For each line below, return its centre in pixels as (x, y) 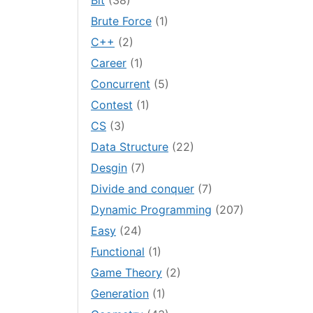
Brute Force (122, 21)
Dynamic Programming (152, 210)
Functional (118, 252)
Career (109, 63)
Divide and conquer (143, 189)
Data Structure (130, 147)
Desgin (109, 168)
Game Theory (127, 273)
